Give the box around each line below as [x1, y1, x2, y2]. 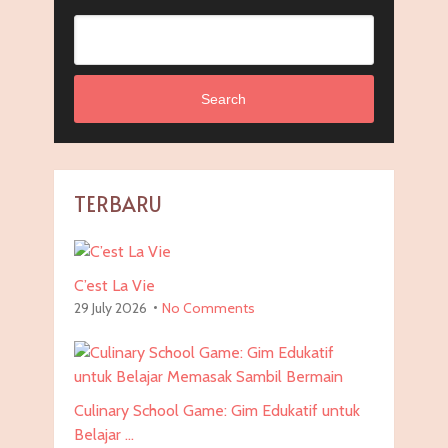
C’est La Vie [73, 276, 155, 296]
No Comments [161, 299, 255, 318]
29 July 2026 [73, 299, 147, 318]
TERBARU [73, 190, 162, 219]
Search [201, 91, 247, 108]
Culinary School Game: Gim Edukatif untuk [73, 401, 360, 421]
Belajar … [73, 425, 134, 445]
